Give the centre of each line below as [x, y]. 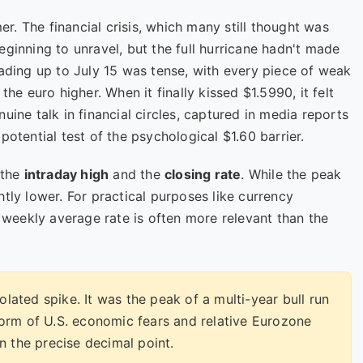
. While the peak [291, 174]
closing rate [203, 174]
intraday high [66, 174]
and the [137, 174]
